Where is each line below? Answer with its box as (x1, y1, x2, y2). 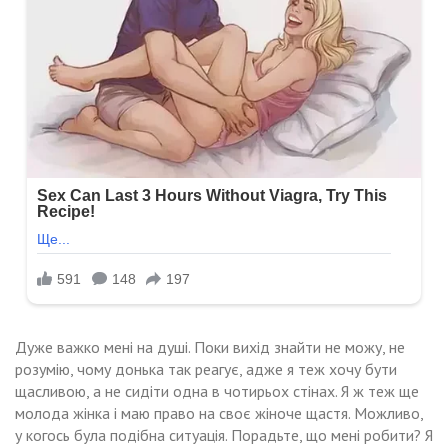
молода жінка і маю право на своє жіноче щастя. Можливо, (15, 403, 423, 424)
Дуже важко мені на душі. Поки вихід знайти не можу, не (15, 337, 405, 358)
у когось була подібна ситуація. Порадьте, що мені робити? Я (15, 425, 433, 446)
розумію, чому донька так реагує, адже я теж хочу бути (15, 359, 397, 380)
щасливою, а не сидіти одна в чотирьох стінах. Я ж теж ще (15, 381, 419, 402)
